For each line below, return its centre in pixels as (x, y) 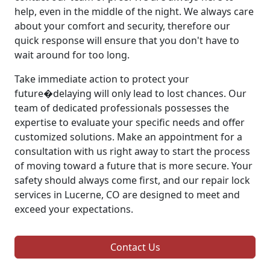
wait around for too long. (72, 55)
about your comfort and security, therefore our (122, 26)
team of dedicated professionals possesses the (122, 108)
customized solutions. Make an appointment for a (128, 137)
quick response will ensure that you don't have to (127, 41)
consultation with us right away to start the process (132, 152)
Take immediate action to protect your (102, 79)
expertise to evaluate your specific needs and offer (130, 123)
